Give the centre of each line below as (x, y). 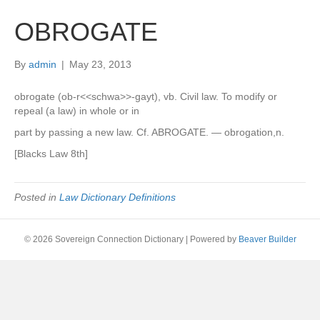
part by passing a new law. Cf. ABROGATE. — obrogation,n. (149, 132)
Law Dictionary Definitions (117, 197)
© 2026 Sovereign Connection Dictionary (104, 239)
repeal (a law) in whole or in (77, 111)
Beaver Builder (267, 239)
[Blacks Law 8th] (51, 154)
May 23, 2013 (100, 64)
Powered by (214, 239)
